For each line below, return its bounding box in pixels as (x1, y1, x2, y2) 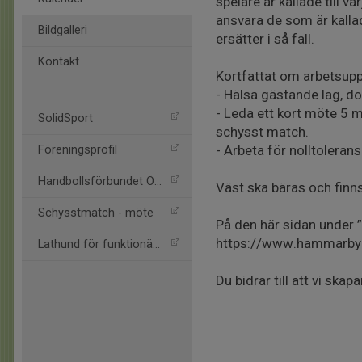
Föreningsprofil (38, 143, 117, 157)
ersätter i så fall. (216, 31, 314, 47)
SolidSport (38, 112, 93, 125)
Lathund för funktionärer (38, 238, 153, 251)
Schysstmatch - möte (38, 206, 154, 220)
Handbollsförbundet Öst (38, 175, 154, 188)
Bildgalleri (38, 23, 87, 37)
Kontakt (38, 55, 79, 69)
